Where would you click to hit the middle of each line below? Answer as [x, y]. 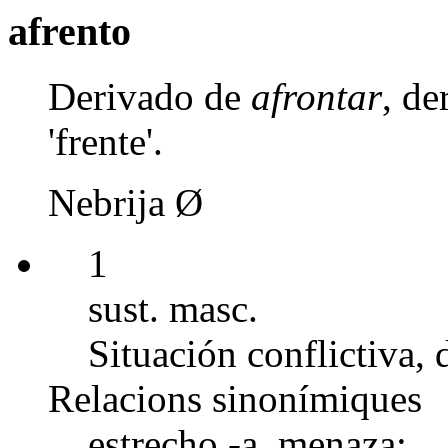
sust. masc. [173, 308]
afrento [69, 31]
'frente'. [105, 141]
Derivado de [149, 96]
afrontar [316, 96]
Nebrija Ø [125, 202]
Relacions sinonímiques [235, 398]
